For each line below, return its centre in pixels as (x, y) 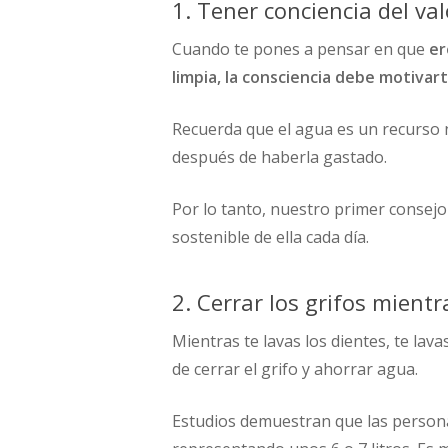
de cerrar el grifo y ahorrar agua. (295, 369)
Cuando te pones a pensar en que (300, 49)
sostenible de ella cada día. (270, 237)
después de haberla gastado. (279, 157)
